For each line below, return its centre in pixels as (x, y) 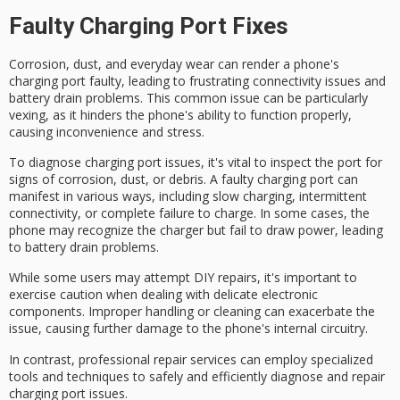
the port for (347, 162)
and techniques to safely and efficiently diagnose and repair (212, 376)
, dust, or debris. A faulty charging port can (236, 179)
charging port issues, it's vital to (176, 162)
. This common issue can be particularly (254, 97)
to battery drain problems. (84, 246)
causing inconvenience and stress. (107, 131)
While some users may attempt (101, 278)
